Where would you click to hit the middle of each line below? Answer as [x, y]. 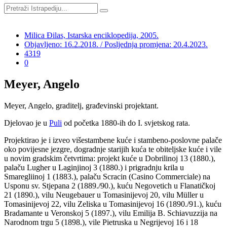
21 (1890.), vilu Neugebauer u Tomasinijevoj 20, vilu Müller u [104, 195]
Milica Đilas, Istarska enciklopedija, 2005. [91, 35]
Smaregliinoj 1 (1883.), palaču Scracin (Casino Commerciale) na [107, 176]
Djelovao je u [27, 123]
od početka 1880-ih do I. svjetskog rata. [126, 123]
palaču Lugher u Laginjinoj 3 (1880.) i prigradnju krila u [94, 167]
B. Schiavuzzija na [187, 213]
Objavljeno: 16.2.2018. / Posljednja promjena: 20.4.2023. [116, 44]
